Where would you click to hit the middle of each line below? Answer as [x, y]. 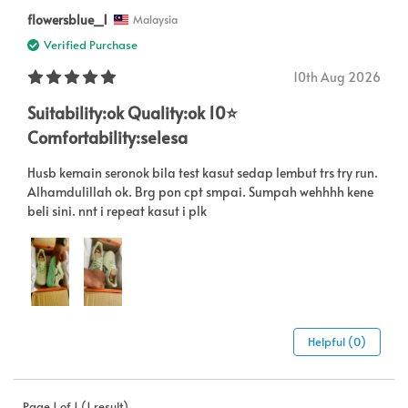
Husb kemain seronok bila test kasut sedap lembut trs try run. [203, 173]
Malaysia [155, 20]
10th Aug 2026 [337, 77]
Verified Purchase [91, 45]
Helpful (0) [337, 342]
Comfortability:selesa [107, 138]
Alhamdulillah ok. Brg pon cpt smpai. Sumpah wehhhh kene [200, 192]
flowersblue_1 [67, 20]
